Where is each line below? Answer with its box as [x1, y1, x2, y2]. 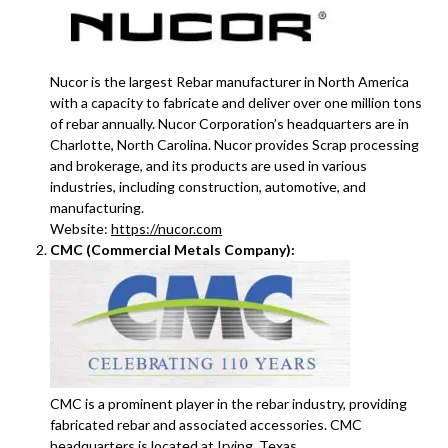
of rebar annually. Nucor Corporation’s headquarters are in [50, 115, 409, 132]
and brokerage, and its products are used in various [50, 157, 367, 174]
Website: [50, 220, 111, 237]
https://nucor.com [111, 220, 222, 237]
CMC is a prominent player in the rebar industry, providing [50, 395, 407, 412]
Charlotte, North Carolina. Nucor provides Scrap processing [50, 136, 419, 153]
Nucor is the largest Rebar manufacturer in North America [50, 73, 409, 90]
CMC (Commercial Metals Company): [50, 241, 295, 258]
